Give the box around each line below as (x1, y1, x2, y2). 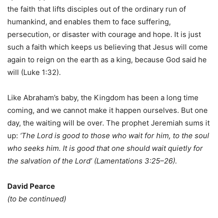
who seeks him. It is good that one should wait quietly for (7, 144, 203, 153)
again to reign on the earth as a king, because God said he (7, 55, 207, 65)
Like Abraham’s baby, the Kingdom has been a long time (7, 93, 199, 103)
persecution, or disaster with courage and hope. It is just (7, 30, 201, 39)
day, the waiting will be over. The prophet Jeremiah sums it (7, 118, 210, 128)
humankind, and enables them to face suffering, (7, 17, 171, 27)
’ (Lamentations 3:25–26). (91, 156, 177, 166)
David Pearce (7, 182, 55, 191)
